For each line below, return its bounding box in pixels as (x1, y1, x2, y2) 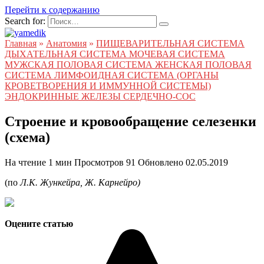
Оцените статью (5, 218, 73, 229)
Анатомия (46, 38, 87, 48)
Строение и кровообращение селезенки (5, 113, 256, 129)
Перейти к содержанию (5, 5, 100, 15)
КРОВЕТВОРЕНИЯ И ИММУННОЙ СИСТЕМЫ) (5, 81, 211, 91)
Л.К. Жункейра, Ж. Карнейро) (20, 177, 140, 187)
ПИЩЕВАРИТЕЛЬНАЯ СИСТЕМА (96, 38, 245, 48)
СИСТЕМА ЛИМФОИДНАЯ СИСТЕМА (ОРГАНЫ (5, 70, 219, 80)
